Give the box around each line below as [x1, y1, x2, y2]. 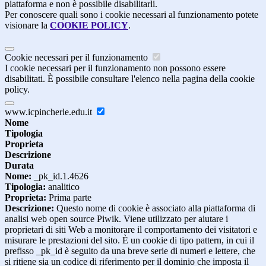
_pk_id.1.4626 [31, 171, 88, 182]
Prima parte [46, 192, 91, 203]
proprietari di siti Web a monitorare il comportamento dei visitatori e [5, 224, 257, 235]
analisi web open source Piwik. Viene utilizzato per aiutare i [5, 214, 228, 224]
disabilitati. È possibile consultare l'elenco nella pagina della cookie [5, 74, 255, 84]
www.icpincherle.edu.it [5, 107, 94, 118]
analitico [46, 182, 80, 192]
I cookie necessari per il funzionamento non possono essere [5, 63, 226, 74]
